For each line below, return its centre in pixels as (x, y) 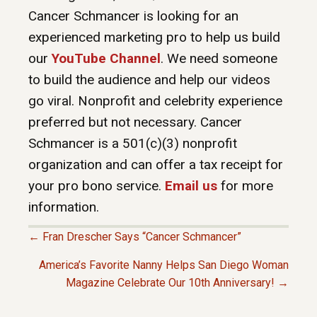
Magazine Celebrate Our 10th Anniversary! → (177, 283)
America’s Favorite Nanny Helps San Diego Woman (164, 265)
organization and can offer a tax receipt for (156, 165)
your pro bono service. (97, 186)
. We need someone (219, 59)
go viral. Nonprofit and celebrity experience (155, 101)
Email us (191, 186)
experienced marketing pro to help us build (154, 38)
